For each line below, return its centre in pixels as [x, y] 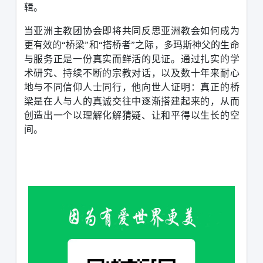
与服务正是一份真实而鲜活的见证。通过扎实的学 [131, 58]
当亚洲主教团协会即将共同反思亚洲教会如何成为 [131, 30]
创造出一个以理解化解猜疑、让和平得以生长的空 [131, 115]
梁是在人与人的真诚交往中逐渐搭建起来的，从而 [131, 101]
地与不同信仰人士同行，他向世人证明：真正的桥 [131, 87]
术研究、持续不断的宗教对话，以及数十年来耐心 [131, 73]
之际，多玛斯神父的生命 [187, 44]
